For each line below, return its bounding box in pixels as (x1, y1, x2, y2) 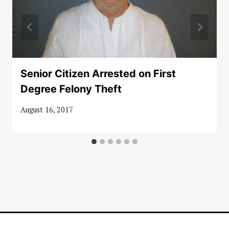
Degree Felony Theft (20, 82, 122, 95)
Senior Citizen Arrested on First (20, 67, 176, 80)
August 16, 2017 (20, 105, 73, 115)
